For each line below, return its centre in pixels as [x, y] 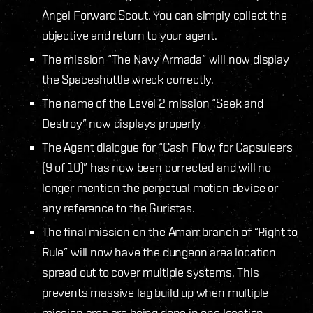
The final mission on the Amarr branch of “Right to [170, 231]
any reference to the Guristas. [118, 208]
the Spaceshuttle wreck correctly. [128, 79]
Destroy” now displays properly [121, 123]
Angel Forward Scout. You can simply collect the [165, 15]
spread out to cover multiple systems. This [151, 272]
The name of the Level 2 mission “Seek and [153, 103]
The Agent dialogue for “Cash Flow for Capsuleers [167, 147]
